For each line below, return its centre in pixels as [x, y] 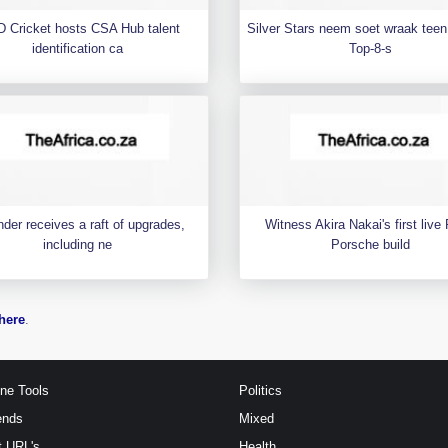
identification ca [78, 48]
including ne [78, 244]
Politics [260, 390]
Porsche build [370, 244]
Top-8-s [370, 48]
